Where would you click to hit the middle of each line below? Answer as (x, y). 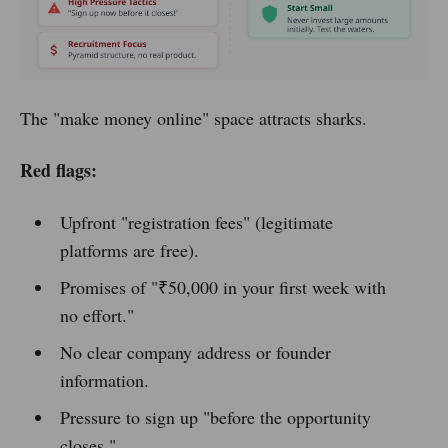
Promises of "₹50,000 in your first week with (222, 287)
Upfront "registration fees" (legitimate (196, 222)
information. (104, 380)
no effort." (96, 315)
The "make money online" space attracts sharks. (193, 118)
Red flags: (58, 170)
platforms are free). (129, 250)
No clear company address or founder (195, 352)
